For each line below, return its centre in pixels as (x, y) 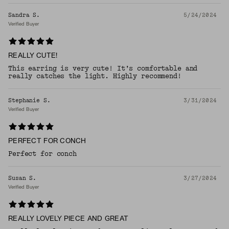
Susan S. (22, 178)
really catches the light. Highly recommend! (95, 76)
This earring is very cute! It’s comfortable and (103, 69)
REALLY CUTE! (33, 56)
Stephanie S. (29, 101)
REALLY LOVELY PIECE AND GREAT (68, 219)
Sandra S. (24, 15)
